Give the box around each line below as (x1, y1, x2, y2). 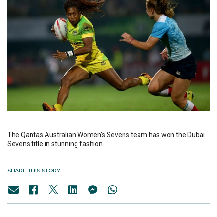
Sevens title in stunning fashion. (7, 140, 104, 148)
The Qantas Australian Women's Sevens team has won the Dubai (7, 131, 205, 139)
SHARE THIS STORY (7, 167, 60, 174)
